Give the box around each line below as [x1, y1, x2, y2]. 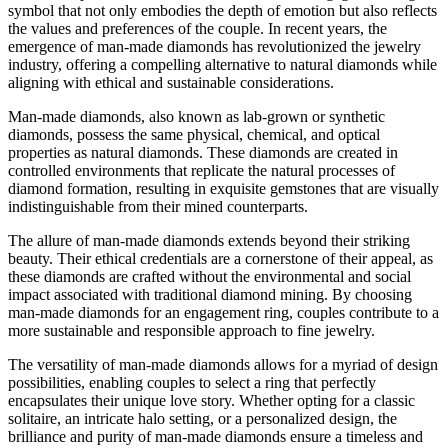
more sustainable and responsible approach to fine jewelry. [8, 321, 375, 339]
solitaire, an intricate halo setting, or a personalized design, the [8, 409, 397, 427]
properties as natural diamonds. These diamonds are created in [8, 143, 398, 161]
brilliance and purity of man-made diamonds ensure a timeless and [8, 427, 423, 445]
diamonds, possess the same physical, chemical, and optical [8, 125, 380, 143]
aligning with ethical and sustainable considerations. [8, 73, 334, 91]
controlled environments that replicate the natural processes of [8, 161, 395, 179]
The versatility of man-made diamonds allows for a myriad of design [8, 355, 438, 373]
